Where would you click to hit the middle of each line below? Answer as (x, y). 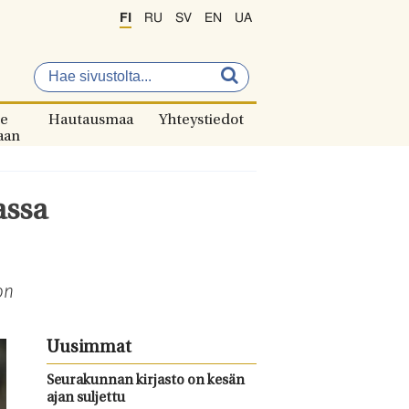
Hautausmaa (91, 121)
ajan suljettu (85, 399)
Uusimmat (89, 348)
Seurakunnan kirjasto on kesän (145, 381)
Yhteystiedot (201, 121)
